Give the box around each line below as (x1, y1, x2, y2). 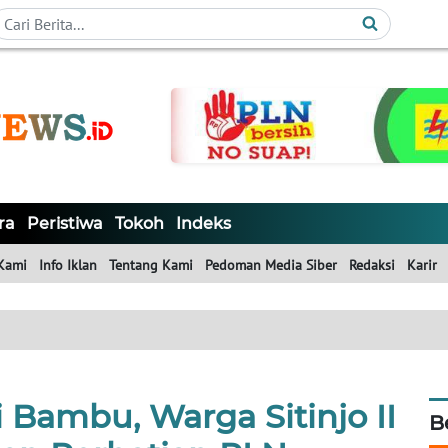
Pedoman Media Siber (205, 256, 337, 275)
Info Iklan (39, 256, 97, 275)
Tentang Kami (109, 256, 193, 275)
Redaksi (349, 256, 395, 275)
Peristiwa (27, 214, 103, 234)
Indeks (176, 214, 231, 234)
